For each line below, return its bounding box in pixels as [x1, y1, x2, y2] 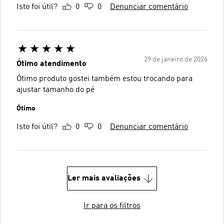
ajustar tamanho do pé [16, 85, 94, 94]
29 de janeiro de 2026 [144, 55, 207, 63]
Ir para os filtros [83, 201, 140, 210]
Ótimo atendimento [16, 59, 86, 68]
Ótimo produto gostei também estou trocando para [16, 74, 192, 83]
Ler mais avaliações [67, 174, 140, 182]
